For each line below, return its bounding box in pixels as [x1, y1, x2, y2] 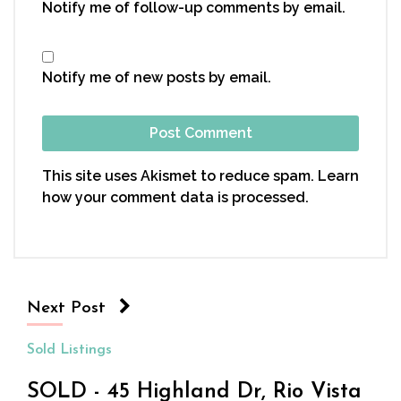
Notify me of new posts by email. [42, 69, 271, 87]
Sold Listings [27, 343, 112, 358]
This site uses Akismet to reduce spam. [42, 167, 318, 185]
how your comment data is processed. [42, 189, 309, 207]
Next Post [27, 300, 106, 318]
